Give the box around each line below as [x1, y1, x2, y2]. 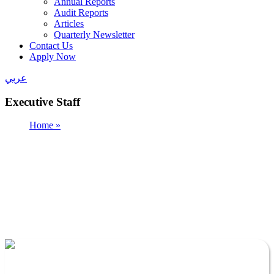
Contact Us [29, 40, 73, 51]
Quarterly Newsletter [54, 29, 135, 40]
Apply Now [29, 51, 76, 62]
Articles [54, 18, 84, 29]
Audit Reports [54, 7, 108, 18]
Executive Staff [5, 95, 80, 108]
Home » [29, 120, 61, 131]
